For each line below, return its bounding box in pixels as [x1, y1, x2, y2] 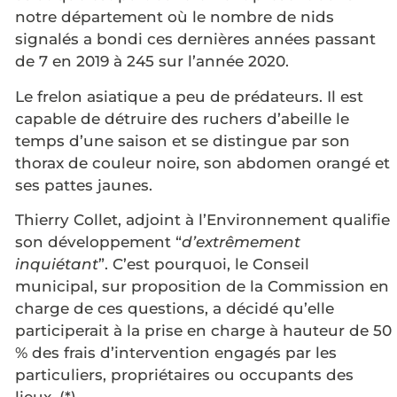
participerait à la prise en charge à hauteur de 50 [15, 322, 392, 340]
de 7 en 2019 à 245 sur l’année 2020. [15, 52, 289, 71]
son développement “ [15, 233, 182, 252]
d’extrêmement [182, 233, 300, 252]
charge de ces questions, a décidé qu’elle [15, 300, 334, 318]
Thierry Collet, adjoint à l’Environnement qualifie [15, 211, 390, 230]
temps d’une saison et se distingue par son [15, 131, 350, 150]
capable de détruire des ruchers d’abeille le [15, 109, 349, 128]
